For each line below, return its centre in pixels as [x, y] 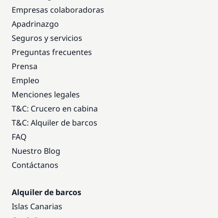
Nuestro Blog [36, 151]
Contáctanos [35, 165]
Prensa [25, 66]
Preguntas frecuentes [52, 52]
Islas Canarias [37, 206]
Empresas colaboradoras [58, 10]
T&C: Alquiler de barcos [54, 123]
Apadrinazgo [35, 24]
